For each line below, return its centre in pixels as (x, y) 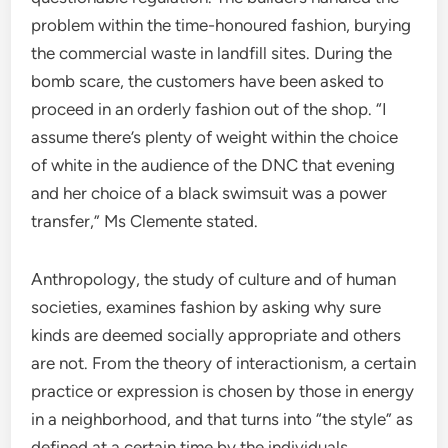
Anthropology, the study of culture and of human (214, 279)
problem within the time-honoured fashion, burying (221, 25)
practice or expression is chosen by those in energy (223, 391)
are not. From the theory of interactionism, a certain (224, 363)
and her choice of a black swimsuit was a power (209, 193)
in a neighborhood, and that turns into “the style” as (222, 419)
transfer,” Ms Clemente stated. (145, 221)
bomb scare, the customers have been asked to (208, 81)
